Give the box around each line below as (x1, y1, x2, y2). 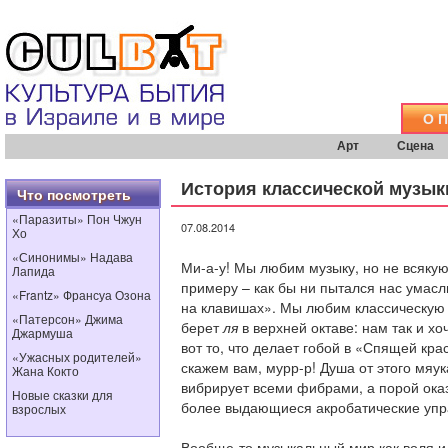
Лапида (12, 262, 55, 279)
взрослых (12, 400, 66, 417)
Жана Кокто (12, 362, 79, 379)
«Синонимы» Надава (12, 248, 133, 265)
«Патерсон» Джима (12, 310, 123, 327)
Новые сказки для (12, 386, 113, 403)
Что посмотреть (17, 184, 131, 204)
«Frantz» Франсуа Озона (12, 286, 151, 303)
